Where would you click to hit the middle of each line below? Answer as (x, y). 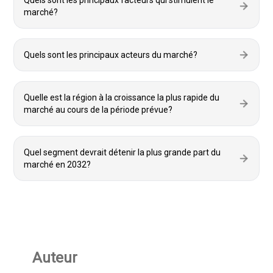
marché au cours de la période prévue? (98, 110)
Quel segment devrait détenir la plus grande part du (122, 152)
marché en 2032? (57, 165)
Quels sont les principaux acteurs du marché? (111, 55)
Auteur (55, 258)
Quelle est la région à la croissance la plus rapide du (122, 97)
